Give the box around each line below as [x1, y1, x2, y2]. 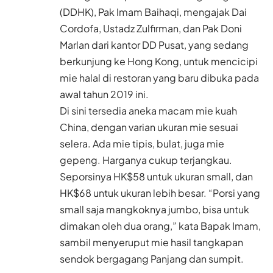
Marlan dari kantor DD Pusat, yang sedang [60, 38, 249, 52]
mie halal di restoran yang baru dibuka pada [60, 71, 259, 85]
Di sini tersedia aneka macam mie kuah [60, 104, 237, 118]
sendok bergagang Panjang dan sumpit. [60, 252, 244, 266]
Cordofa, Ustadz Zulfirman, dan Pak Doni [60, 22, 242, 35]
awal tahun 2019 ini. [60, 88, 149, 101]
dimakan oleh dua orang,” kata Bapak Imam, [60, 219, 261, 233]
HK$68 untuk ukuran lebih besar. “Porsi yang [60, 186, 260, 200]
